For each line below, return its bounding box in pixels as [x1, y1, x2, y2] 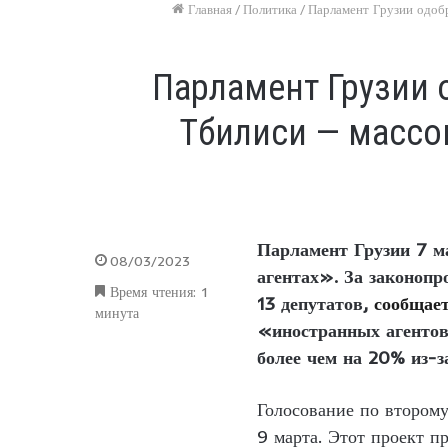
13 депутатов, [257, 291, 374, 315]
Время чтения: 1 [105, 282, 207, 301]
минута [95, 303, 139, 322]
